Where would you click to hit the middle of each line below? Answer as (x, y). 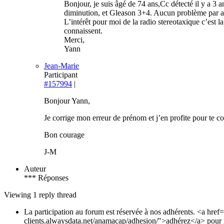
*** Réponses (46, 178)
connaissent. (83, 31)
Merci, (74, 40)
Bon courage (64, 135)
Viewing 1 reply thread (40, 195)
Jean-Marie (61, 66)
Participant (61, 75)
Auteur (35, 169)
